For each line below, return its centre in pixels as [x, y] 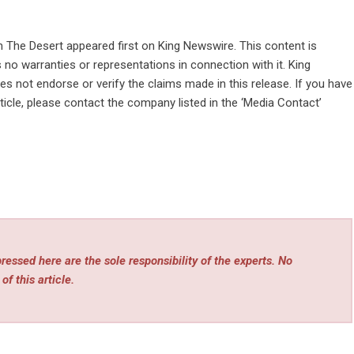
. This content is [275, 46]
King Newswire [196, 46]
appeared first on [111, 46]
